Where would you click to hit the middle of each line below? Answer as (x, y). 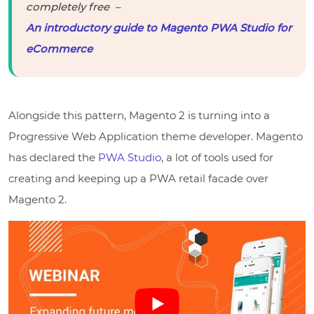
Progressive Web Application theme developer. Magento (156, 136)
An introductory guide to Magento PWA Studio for (159, 27)
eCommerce (59, 48)
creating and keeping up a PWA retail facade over (138, 178)
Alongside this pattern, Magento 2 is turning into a (139, 115)
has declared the (53, 157)
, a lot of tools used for (217, 157)
